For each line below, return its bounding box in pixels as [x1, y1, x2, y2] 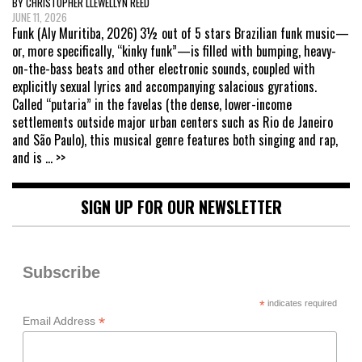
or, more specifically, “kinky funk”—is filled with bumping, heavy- [12, 41, 336, 61]
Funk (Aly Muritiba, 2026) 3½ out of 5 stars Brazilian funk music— [12, 23, 349, 44]
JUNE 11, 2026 [12, 9, 67, 26]
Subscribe [22, 263, 100, 282]
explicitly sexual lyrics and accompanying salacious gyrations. [12, 77, 317, 97]
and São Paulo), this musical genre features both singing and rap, [12, 130, 338, 150]
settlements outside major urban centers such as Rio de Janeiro [12, 112, 333, 133]
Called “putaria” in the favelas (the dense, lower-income [12, 95, 292, 115]
